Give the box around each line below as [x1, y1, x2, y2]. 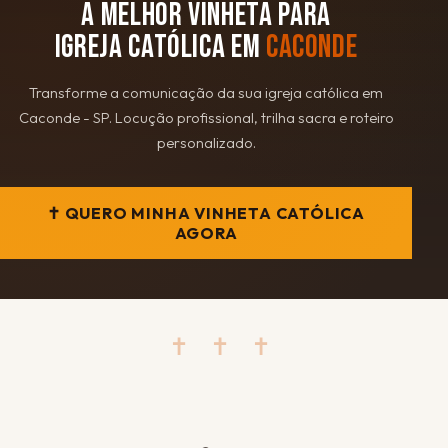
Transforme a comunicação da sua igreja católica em [29, 82, 384, 102]
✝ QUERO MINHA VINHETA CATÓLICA [47, 202, 366, 223]
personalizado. [156, 132, 256, 152]
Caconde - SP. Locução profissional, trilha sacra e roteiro [18, 107, 394, 127]
